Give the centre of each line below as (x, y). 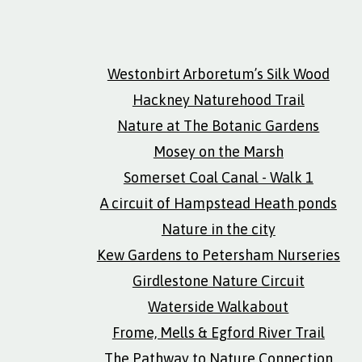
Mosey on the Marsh (218, 152)
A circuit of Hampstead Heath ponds (218, 203)
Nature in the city (218, 229)
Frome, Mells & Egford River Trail (218, 333)
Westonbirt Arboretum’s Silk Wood (218, 74)
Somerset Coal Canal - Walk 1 (218, 177)
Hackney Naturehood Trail (218, 100)
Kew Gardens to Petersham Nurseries (218, 255)
